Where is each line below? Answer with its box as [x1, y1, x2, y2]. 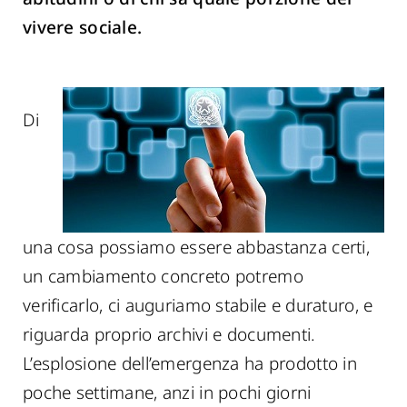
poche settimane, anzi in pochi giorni [23, 381, 312, 404]
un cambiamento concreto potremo [23, 264, 303, 288]
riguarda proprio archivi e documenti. [23, 323, 316, 346]
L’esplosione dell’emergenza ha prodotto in [23, 352, 357, 375]
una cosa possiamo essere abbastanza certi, [23, 235, 370, 259]
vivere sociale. [23, 15, 143, 39]
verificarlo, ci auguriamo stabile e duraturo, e [23, 293, 373, 317]
